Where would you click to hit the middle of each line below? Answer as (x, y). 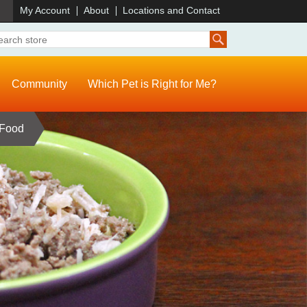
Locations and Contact (171, 10)
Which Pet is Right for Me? (152, 84)
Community (39, 84)
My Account (45, 10)
